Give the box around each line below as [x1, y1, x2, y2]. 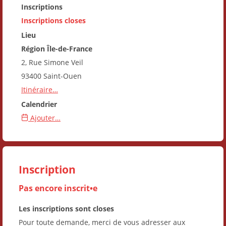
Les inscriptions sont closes [19, 203, 114, 213]
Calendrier [21, 99, 57, 109]
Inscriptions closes [21, 15, 86, 25]
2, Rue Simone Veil [21, 57, 83, 67]
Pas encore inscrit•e [19, 182, 97, 194]
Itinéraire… [21, 84, 58, 94]
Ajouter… [28, 112, 61, 123]
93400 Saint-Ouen [21, 71, 82, 81]
